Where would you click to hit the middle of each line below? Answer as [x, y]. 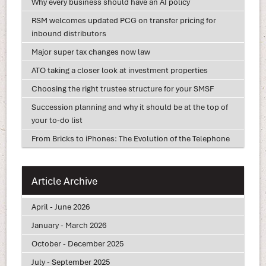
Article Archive [64, 180]
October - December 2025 [77, 243]
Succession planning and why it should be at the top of [129, 107]
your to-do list [57, 120]
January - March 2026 [69, 225]
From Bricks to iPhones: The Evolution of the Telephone [130, 139]
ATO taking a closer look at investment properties [119, 70]
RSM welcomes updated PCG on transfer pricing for [123, 20]
